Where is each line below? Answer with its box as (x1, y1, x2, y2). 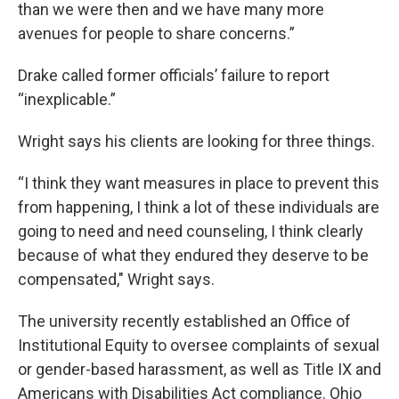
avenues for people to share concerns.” (18, 24, 295, 43)
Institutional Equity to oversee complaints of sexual (18, 336, 379, 354)
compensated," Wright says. (18, 270, 215, 289)
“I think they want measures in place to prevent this (18, 174, 379, 192)
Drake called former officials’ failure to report (18, 66, 330, 85)
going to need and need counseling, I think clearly (18, 222, 363, 240)
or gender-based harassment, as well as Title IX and (18, 360, 381, 379)
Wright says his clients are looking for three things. (18, 132, 375, 151)
